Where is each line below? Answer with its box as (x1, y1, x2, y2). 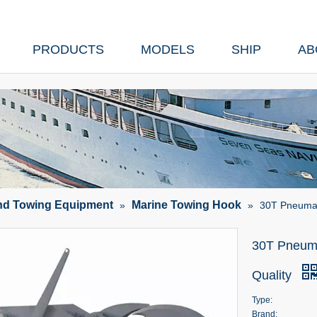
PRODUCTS (33, 42, 104, 57)
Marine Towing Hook (132, 199, 241, 211)
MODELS (141, 42, 195, 57)
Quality (252, 268, 295, 282)
